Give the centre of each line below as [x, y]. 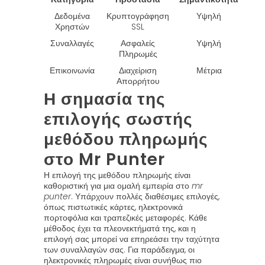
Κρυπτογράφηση [138, 16]
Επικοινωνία [72, 70]
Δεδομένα [72, 16]
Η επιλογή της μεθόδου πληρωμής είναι [117, 175]
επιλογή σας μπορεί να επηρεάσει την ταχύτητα [132, 239]
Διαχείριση [138, 70]
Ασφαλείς [138, 43]
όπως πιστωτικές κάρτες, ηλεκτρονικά [113, 207]
